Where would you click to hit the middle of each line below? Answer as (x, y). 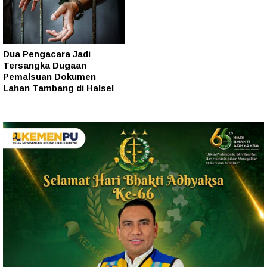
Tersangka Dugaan (45, 65)
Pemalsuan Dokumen (49, 76)
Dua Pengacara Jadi (47, 54)
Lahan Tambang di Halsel (58, 88)
